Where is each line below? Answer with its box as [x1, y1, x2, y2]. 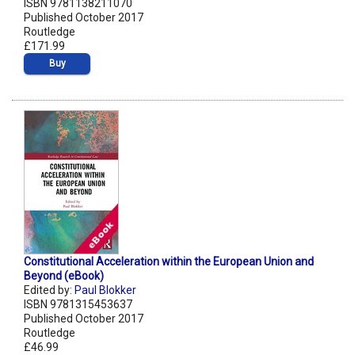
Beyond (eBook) [24, 269, 104, 283]
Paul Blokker [74, 284, 136, 297]
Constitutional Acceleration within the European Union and [24, 255, 314, 269]
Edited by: [24, 284, 74, 297]
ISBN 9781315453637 [24, 298, 132, 311]
